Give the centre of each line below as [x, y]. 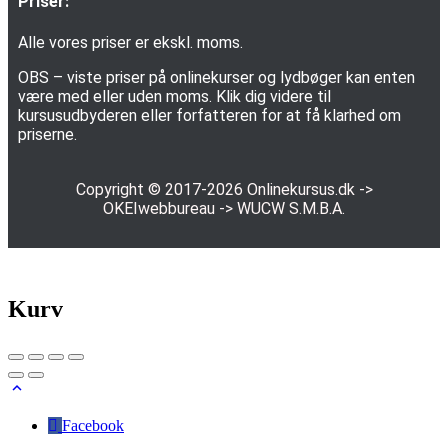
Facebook [93, 425]
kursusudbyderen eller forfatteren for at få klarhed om [209, 115]
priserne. [47, 134]
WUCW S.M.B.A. [291, 208]
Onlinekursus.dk [300, 189]
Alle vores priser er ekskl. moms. [130, 42]
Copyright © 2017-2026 [161, 189]
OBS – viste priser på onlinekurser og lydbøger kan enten [216, 77]
